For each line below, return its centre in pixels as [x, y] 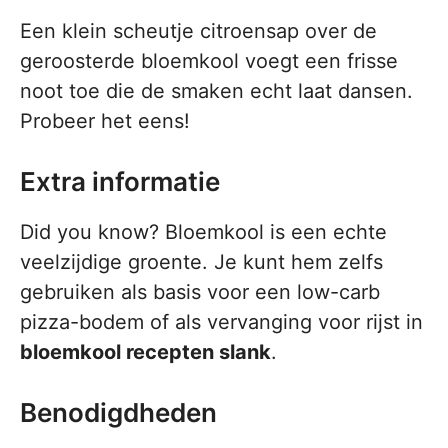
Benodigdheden [118, 413]
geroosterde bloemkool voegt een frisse [209, 61]
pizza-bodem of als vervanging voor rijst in [221, 322]
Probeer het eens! [105, 121]
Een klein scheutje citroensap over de [198, 31]
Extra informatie [120, 182]
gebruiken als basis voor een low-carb [200, 292]
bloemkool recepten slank [145, 352]
